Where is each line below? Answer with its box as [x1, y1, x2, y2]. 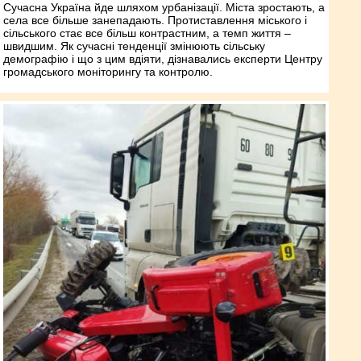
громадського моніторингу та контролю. [3, 65, 213, 79]
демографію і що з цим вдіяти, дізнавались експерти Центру [3, 52, 322, 66]
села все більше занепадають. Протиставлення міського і [3, 14, 307, 27]
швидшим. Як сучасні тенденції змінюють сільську [3, 39, 265, 53]
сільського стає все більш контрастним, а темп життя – [3, 27, 291, 40]
